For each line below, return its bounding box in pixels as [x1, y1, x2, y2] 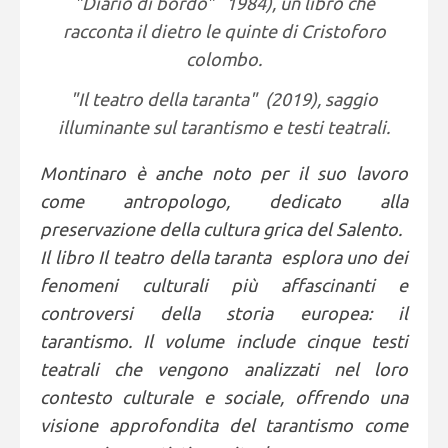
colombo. [186, 49, 262, 69]
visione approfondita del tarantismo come [40, 415, 408, 435]
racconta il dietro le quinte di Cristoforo [62, 21, 386, 41]
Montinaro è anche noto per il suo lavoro [40, 163, 408, 183]
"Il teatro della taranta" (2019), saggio [70, 89, 378, 109]
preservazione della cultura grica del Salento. [40, 219, 402, 239]
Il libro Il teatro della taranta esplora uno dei [40, 247, 408, 267]
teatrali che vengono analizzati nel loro [40, 359, 408, 379]
